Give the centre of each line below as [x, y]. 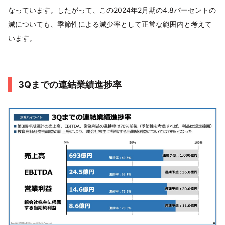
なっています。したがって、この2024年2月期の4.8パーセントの [112, 10]
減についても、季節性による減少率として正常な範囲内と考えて [110, 24]
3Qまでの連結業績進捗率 [70, 85]
